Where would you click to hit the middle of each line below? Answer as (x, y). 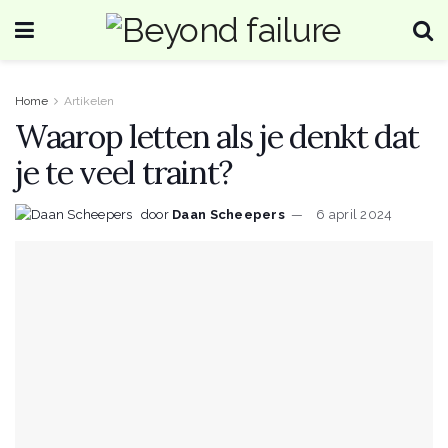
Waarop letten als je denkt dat (217, 136)
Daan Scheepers (228, 214)
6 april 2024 (354, 214)
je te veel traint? (123, 172)
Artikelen (89, 101)
